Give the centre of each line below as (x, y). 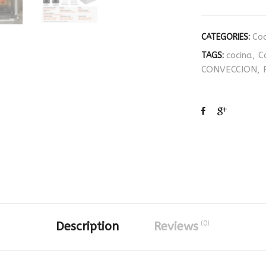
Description (87, 227)
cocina (239, 55)
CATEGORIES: (227, 37)
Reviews (178, 227)
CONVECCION (229, 69)
